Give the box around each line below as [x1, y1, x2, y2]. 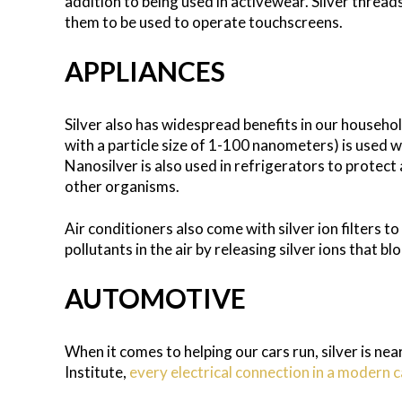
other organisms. [65, 176, 179, 196]
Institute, [65, 362, 129, 381]
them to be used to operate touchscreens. [65, 12, 343, 31]
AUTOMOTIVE [65, 281, 246, 314]
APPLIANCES [65, 54, 225, 87]
